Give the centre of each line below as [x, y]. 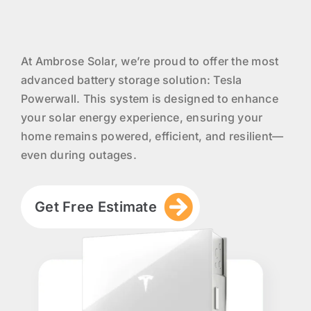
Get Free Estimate [96, 207]
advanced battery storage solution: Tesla [131, 80]
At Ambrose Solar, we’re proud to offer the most [150, 61]
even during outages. [78, 155]
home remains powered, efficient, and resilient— [152, 136]
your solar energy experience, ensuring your [142, 118]
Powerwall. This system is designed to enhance [149, 99]
